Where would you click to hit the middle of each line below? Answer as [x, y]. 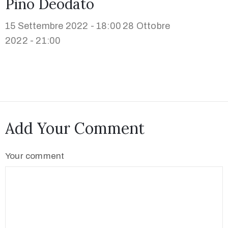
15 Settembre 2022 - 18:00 [63, 26]
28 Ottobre [147, 26]
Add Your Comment [75, 129]
